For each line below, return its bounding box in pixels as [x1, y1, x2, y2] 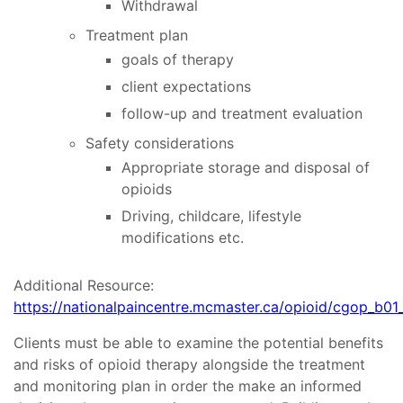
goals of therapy [121, 50, 234, 69]
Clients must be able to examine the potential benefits [13, 334, 383, 353]
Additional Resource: [13, 276, 154, 295]
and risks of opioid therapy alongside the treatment [13, 355, 365, 374]
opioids [121, 180, 172, 199]
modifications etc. [121, 228, 244, 247]
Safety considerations [85, 134, 234, 153]
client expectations [121, 77, 251, 96]
